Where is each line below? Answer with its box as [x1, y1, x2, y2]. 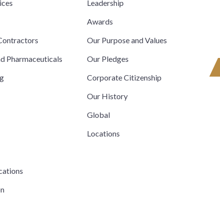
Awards [86, 16, 113, 26]
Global [86, 110, 110, 119]
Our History [86, 91, 128, 101]
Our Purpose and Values [86, 35, 167, 45]
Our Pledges [86, 54, 129, 63]
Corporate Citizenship [86, 72, 162, 82]
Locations [86, 128, 120, 138]
